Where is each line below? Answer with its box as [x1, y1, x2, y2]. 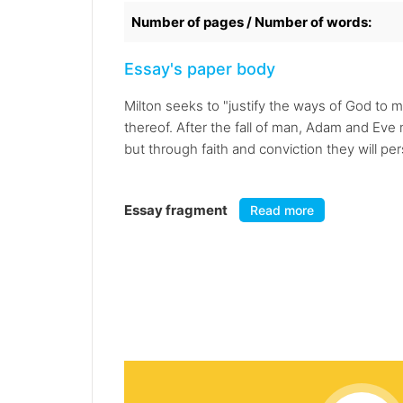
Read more [250, 202, 314, 219]
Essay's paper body [124, 59, 275, 79]
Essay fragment [124, 201, 230, 219]
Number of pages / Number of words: [131, 13, 372, 31]
